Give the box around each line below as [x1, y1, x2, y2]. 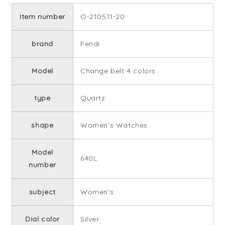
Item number [20, 12, 65, 21]
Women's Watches [80, 120, 148, 130]
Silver [80, 214, 99, 223]
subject [29, 187, 56, 196]
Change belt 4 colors [80, 66, 156, 75]
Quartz [80, 93, 105, 102]
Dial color [25, 214, 60, 223]
